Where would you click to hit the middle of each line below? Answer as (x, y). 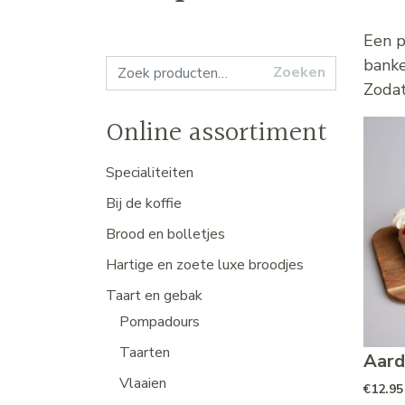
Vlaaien (143, 383)
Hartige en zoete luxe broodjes (205, 264)
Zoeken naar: (145, 66)
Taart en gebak (154, 295)
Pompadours (160, 321)
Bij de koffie (144, 203)
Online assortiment (217, 133)
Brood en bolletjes (165, 234)
